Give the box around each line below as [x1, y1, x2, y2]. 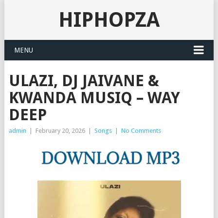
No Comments [121, 127, 161, 134]
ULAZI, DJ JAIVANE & [8, 72, 159, 90]
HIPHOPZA [58, 8, 160, 32]
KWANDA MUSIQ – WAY [8, 89, 180, 107]
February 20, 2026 [35, 127, 85, 134]
